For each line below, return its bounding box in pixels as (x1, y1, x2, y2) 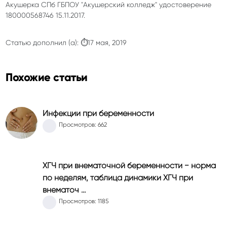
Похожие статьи (6, 70, 88, 84)
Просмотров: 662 (59, 121, 107, 128)
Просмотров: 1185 (59, 198, 108, 205)
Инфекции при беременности (43, 108, 154, 118)
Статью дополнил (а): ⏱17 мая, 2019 (6, 39, 127, 47)
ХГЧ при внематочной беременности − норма (43, 161, 216, 170)
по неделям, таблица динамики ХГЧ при (43, 173, 193, 182)
